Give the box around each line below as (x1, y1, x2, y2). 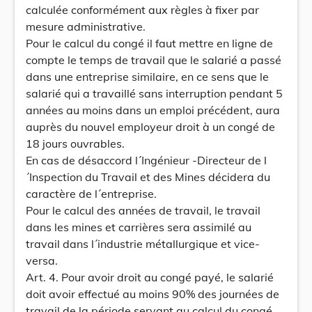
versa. (26, 253, 58, 267)
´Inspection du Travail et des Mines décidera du (26, 170, 270, 184)
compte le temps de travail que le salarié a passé (26, 53, 281, 67)
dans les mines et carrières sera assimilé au (26, 220, 251, 234)
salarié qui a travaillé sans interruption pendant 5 (26, 86, 283, 100)
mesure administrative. (26, 19, 146, 33)
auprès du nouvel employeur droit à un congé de (26, 120, 275, 134)
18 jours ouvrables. (26, 136, 125, 150)
